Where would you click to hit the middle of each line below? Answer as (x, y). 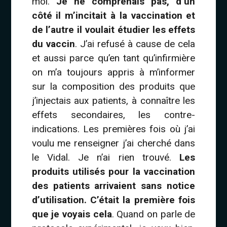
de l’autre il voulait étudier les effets (113, 29)
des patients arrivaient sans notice (113, 185)
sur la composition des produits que (113, 86)
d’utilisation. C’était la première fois (113, 200)
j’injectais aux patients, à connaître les (113, 100)
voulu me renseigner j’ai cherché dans (113, 143)
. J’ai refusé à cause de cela (135, 44)
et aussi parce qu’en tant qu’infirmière (113, 58)
